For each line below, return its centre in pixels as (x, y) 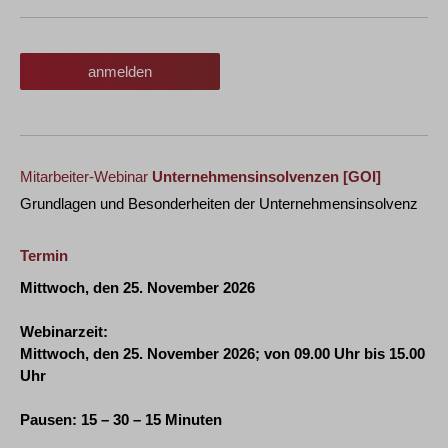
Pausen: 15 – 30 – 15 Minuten (121, 419)
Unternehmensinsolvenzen (245, 176)
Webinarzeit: (64, 331)
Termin (44, 255)
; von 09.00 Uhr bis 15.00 (340, 353)
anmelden (120, 71)
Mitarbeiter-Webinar (86, 176)
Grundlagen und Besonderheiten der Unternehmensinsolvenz (219, 203)
